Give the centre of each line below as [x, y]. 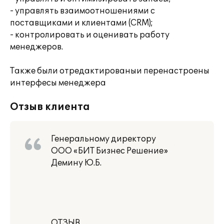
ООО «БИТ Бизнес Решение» [109, 151]
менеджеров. [36, 47]
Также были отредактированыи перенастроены [110, 71]
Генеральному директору [103, 139]
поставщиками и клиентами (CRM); [81, 23]
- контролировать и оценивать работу [90, 35]
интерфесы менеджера [58, 83]
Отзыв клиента [50, 107]
